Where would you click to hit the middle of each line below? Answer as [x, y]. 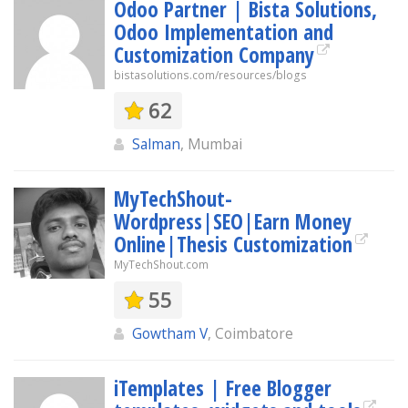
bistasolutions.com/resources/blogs [210, 75]
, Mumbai [211, 144]
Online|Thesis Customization [233, 244]
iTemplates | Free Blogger [223, 388]
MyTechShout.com [161, 265]
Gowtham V [170, 333]
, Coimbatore [250, 333]
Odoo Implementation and [224, 32]
